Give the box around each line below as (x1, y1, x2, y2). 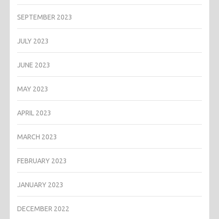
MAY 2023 (17, 85, 48, 93)
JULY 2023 (17, 37, 49, 45)
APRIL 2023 (17, 109, 51, 117)
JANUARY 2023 (17, 180, 64, 189)
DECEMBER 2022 (17, 204, 69, 213)
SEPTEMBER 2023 (17, 13, 72, 21)
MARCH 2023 (17, 132, 57, 141)
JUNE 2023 (17, 61, 50, 69)
